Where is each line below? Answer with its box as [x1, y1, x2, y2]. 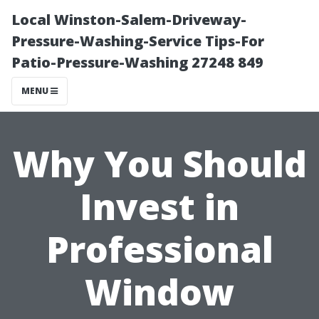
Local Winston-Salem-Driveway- [11, 10, 246, 29]
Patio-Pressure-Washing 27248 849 [11, 53, 263, 72]
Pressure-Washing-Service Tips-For [11, 31, 264, 51]
